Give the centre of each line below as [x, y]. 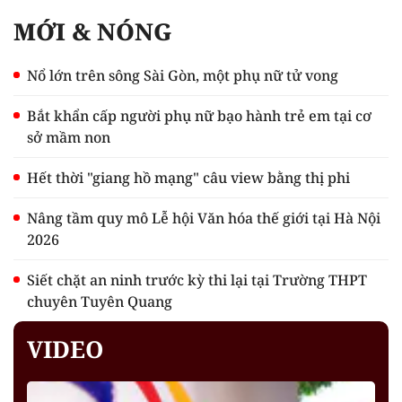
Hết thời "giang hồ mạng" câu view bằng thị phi [188, 177]
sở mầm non [69, 137]
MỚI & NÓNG [93, 31]
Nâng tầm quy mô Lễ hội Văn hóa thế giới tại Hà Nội [204, 218]
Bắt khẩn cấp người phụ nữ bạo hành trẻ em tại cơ [199, 115]
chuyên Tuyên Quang [100, 301]
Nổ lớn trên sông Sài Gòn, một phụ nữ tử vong [183, 75]
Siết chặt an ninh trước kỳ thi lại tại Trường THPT [197, 280]
